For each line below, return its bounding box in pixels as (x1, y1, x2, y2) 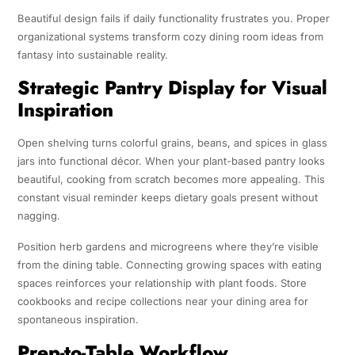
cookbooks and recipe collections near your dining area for (17, 295, 308, 308)
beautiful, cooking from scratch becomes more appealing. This (17, 173, 325, 186)
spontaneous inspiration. (17, 313, 139, 326)
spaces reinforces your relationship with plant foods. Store (17, 277, 307, 290)
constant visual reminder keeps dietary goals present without (17, 191, 318, 204)
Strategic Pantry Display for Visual (17, 74, 327, 102)
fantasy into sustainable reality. (17, 48, 168, 62)
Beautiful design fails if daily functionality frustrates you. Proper (17, 12, 330, 25)
